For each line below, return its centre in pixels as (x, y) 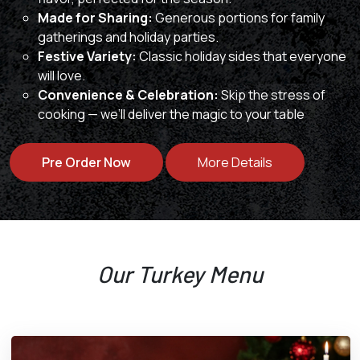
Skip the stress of (272, 95)
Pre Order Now (86, 163)
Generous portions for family (239, 18)
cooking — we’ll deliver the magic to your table (171, 115)
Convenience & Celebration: (128, 95)
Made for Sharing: (95, 18)
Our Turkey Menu (180, 274)
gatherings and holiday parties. (128, 37)
